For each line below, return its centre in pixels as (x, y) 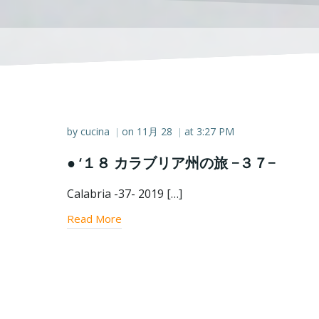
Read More (94, 219)
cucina (95, 131)
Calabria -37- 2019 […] (125, 194)
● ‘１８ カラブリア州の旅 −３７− (171, 163)
